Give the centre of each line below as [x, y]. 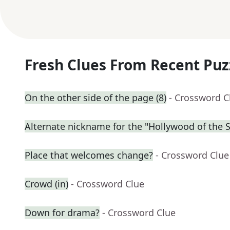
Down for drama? [62, 213]
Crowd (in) [46, 184]
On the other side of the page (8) [95, 98]
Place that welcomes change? [89, 155]
